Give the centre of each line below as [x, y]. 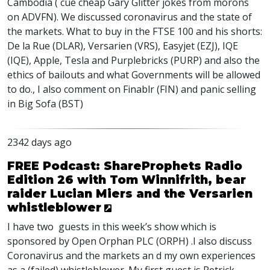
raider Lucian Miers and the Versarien [130, 193]
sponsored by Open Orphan [72, 241]
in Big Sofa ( [34, 104]
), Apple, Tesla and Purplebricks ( [100, 60]
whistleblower [54, 207]
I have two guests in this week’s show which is [112, 227]
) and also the [229, 60]
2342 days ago [39, 142]
